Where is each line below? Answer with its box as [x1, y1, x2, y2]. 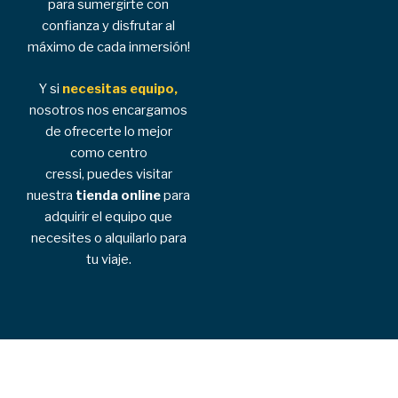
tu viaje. [85, 251, 131, 268]
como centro [69, 145, 147, 162]
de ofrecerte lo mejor [44, 123, 172, 140]
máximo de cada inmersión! [27, 39, 190, 56]
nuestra [27, 187, 76, 204]
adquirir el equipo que [44, 209, 172, 226]
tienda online [76, 187, 161, 204]
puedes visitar [86, 166, 172, 183]
